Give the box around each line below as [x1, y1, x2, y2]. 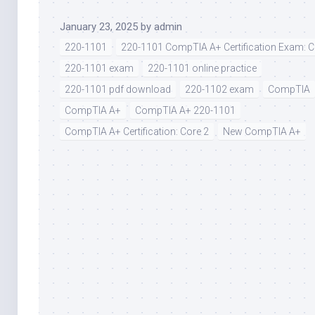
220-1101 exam [65, 62, 134, 74]
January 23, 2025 [60, 20, 138, 33]
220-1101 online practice [148, 62, 257, 74]
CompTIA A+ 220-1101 [135, 104, 236, 116]
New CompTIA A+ [223, 125, 301, 137]
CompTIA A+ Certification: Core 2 [65, 125, 209, 137]
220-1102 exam [185, 83, 254, 95]
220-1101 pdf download [65, 83, 171, 95]
